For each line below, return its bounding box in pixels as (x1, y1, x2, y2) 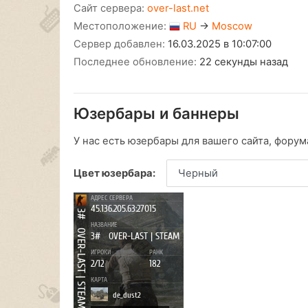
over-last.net (147, 2, 209, 15)
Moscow (212, 20, 252, 33)
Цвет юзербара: (74, 167, 155, 180)
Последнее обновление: (74, 56, 199, 69)
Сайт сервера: (74, 2, 147, 15)
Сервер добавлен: (74, 38, 168, 51)
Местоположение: (74, 20, 169, 33)
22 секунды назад (199, 56, 288, 69)
